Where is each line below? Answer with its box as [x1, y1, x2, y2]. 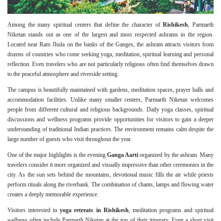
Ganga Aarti [107, 151, 139, 159]
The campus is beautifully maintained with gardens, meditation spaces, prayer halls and [7, 86, 214, 94]
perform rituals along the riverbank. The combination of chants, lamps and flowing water [7, 181, 214, 188]
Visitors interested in [7, 207, 60, 214]
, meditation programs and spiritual [128, 207, 214, 214]
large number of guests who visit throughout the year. [7, 136, 132, 143]
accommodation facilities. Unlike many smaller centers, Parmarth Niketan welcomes [7, 96, 214, 104]
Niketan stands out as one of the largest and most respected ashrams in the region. [7, 31, 214, 38]
